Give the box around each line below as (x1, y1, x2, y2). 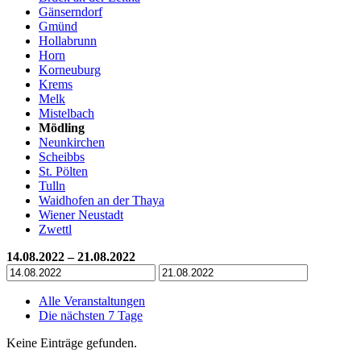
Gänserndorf (39, 4, 102, 19)
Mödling (39, 120, 85, 135)
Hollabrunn (39, 33, 97, 48)
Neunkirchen (39, 135, 105, 149)
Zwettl (39, 222, 72, 236)
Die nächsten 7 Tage (39, 308, 143, 322)
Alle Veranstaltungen (39, 293, 145, 308)
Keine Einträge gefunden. (6, 335, 137, 350)
